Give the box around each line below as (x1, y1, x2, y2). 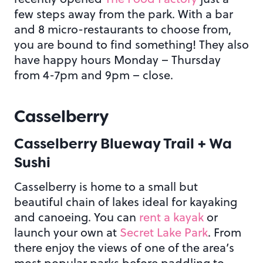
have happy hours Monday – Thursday (14, 51, 221, 69)
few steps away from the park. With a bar (14, 5, 233, 23)
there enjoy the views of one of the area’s (14, 239, 234, 257)
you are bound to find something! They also (14, 36, 249, 53)
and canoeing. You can (14, 208, 139, 226)
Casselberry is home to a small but (14, 178, 198, 195)
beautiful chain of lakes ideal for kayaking (14, 193, 237, 211)
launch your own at (14, 224, 120, 241)
